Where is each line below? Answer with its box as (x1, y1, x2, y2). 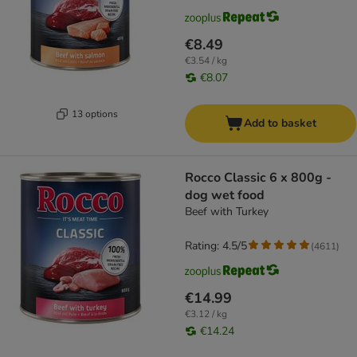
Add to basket (244, 116, 316, 131)
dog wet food (185, 186, 265, 205)
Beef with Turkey (185, 204, 269, 220)
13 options (71, 107, 118, 120)
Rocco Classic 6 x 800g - (185, 169, 331, 187)
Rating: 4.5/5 (185, 238, 247, 254)
